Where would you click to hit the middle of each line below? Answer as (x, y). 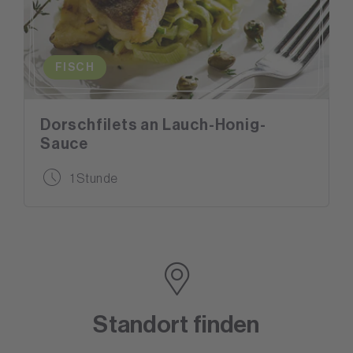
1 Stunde (95, 178)
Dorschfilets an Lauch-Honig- (153, 125)
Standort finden (176, 325)
